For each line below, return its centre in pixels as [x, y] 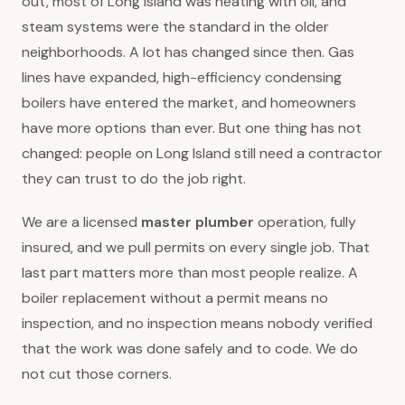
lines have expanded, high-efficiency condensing [182, 77]
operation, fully [305, 221]
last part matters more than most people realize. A [190, 272]
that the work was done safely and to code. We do [190, 348]
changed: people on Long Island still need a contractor [202, 153]
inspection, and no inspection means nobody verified [197, 323]
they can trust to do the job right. [134, 178]
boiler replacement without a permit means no [175, 297]
